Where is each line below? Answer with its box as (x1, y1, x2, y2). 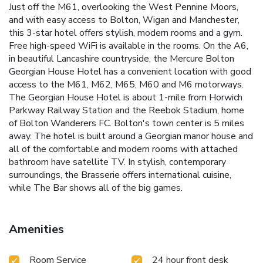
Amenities (9, 221, 64, 237)
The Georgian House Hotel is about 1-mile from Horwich (9, 90, 242, 104)
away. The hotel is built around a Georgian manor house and (9, 129, 253, 143)
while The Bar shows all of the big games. (9, 181, 183, 194)
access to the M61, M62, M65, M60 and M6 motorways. (9, 77, 244, 91)
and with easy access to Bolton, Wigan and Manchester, (9, 13, 240, 26)
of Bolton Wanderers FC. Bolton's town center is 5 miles (9, 116, 244, 130)
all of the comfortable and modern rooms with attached (9, 142, 238, 156)
